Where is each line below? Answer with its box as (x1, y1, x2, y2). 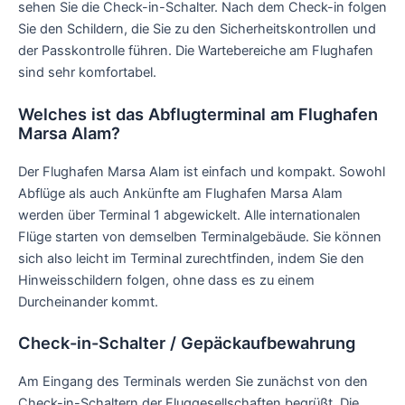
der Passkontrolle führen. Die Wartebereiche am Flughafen (18, 42, 373, 60)
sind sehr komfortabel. (18, 64, 156, 81)
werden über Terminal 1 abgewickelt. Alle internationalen (18, 206, 361, 223)
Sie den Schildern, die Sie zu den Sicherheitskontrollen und (18, 21, 376, 38)
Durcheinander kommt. (18, 293, 158, 310)
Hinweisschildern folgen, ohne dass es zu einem (18, 271, 315, 288)
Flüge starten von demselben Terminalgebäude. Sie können (18, 228, 381, 245)
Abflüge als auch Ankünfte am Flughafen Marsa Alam (18, 184, 343, 202)
